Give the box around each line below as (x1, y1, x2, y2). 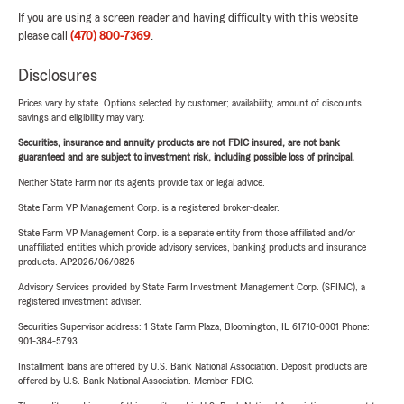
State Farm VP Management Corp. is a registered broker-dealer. (18, 202, 280, 213)
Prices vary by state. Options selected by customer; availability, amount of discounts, (18, 97, 364, 108)
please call (18, 30, 70, 42)
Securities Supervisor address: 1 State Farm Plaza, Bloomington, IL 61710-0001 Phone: (18, 321, 370, 332)
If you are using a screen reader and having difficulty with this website (18, 12, 358, 24)
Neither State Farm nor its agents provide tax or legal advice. (18, 177, 265, 188)
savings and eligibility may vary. (18, 112, 145, 123)
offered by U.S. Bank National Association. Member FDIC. (18, 375, 254, 386)
